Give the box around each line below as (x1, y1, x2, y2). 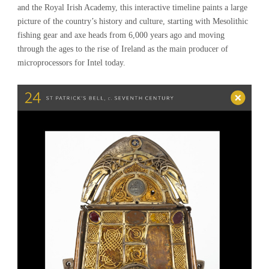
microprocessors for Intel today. (17, 58, 125, 67)
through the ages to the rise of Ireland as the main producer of (17, 44, 228, 53)
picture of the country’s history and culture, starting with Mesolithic (17, 16, 248, 26)
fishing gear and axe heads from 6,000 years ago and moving (17, 30, 225, 40)
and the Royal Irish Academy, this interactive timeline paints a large (17, 2, 247, 12)
